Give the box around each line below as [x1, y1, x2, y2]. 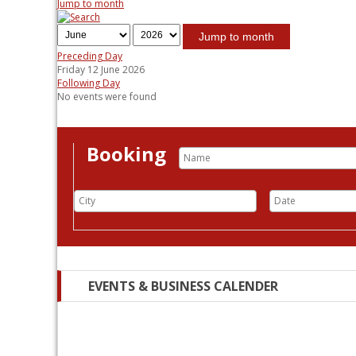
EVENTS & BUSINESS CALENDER [88, 277, 278, 295]
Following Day [57, 76, 120, 90]
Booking [87, 141, 166, 167]
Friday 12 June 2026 [57, 63, 145, 76]
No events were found [57, 90, 157, 103]
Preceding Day [57, 49, 122, 63]
